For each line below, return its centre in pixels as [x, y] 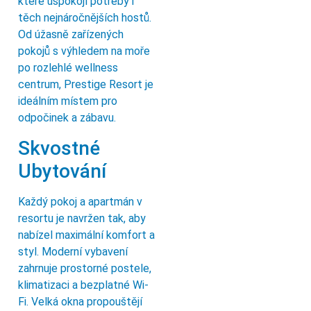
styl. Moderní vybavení [73, 251]
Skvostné [59, 148]
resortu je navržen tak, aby [82, 218]
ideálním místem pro [68, 101]
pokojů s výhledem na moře [84, 51]
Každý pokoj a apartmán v [80, 201]
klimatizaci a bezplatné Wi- [83, 285]
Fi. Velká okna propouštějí [80, 301]
